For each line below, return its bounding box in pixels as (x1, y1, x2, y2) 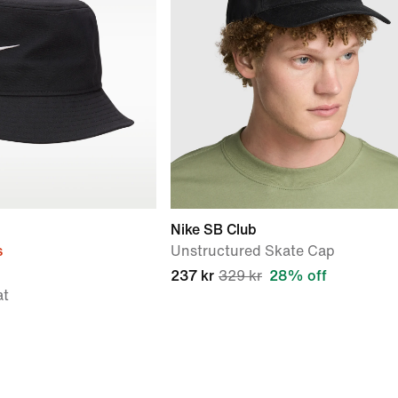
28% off (269, 268, 327, 283)
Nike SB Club (171, 222, 257, 237)
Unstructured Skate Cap (171, 243, 335, 259)
